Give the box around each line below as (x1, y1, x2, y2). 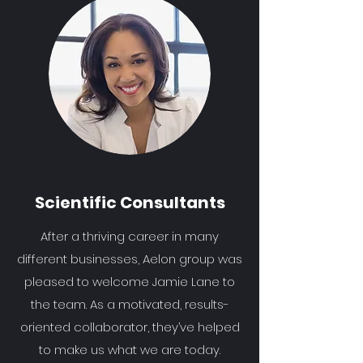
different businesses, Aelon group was (17, 250, 242, 267)
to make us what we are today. (39, 341, 220, 358)
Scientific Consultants (34, 191, 225, 214)
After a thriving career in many (41, 228, 219, 245)
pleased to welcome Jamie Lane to (24, 273, 235, 290)
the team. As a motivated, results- (30, 296, 229, 313)
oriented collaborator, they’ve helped (19, 318, 240, 335)
